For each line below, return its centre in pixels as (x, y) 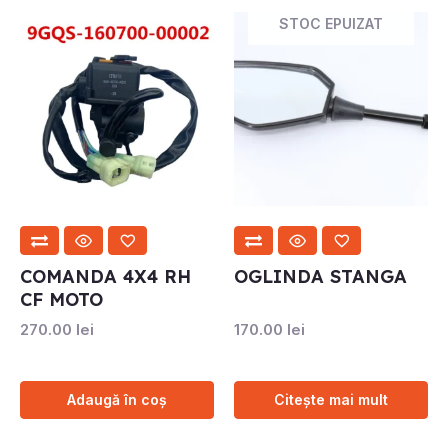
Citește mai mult (331, 400)
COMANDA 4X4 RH (105, 276)
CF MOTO (61, 299)
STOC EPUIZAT (331, 23)
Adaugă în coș (117, 400)
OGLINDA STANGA (320, 276)
